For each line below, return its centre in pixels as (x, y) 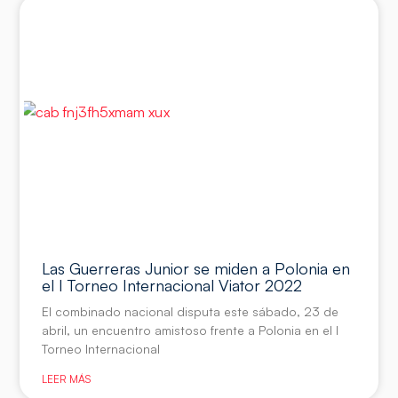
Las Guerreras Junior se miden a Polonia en (196, 269)
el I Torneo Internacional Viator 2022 (172, 286)
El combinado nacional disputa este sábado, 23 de (191, 312)
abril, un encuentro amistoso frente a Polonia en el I (191, 330)
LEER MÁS (67, 379)
